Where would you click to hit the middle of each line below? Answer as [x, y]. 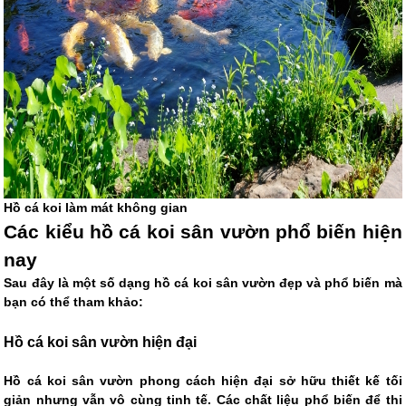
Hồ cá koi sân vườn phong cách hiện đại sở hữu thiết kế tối [203, 381]
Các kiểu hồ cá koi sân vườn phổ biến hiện [203, 232]
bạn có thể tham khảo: [74, 302]
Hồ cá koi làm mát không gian [96, 208]
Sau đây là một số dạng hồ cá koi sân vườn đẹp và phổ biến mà [203, 283]
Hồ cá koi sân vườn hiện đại [101, 342]
